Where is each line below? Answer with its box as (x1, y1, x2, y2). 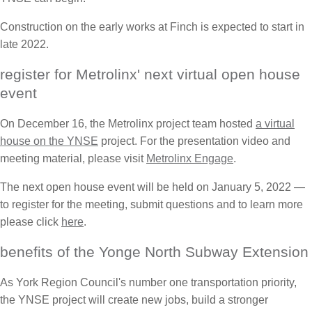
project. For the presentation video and (98, 134, 290, 147)
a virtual (256, 117, 295, 130)
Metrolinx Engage (146, 152, 233, 164)
